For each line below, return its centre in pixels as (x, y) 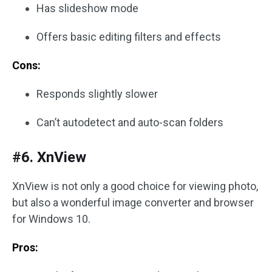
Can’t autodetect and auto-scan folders (130, 122)
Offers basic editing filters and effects (129, 37)
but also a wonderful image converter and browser (133, 202)
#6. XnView (49, 157)
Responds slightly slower (97, 94)
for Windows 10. (51, 219)
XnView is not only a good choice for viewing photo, (135, 186)
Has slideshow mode (87, 8)
